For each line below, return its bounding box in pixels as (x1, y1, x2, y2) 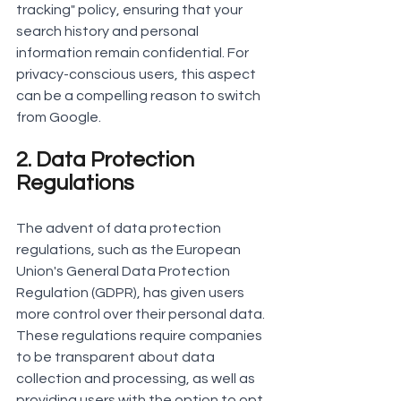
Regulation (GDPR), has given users (16, 286, 247, 301)
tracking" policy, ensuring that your (16, 3, 245, 18)
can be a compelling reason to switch (16, 89, 263, 104)
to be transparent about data (16, 350, 218, 365)
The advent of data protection (16, 221, 224, 236)
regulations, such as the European (16, 243, 243, 258)
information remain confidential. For (16, 46, 252, 61)
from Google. (16, 110, 101, 125)
